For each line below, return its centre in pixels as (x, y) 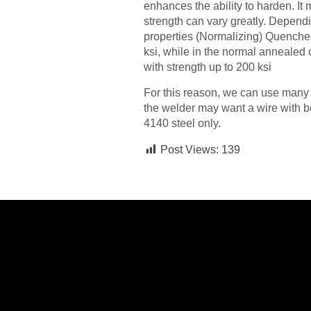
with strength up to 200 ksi (208, 67)
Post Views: (190, 150)
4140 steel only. (182, 124)
